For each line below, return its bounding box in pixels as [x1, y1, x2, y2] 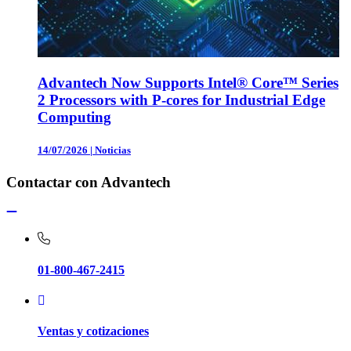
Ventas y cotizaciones [38, 324, 149, 338]
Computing [38, 109, 111, 126]
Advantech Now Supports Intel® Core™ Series [38, 74, 338, 92]
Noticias [95, 143, 131, 156]
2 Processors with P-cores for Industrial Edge [38, 92, 325, 109]
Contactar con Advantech [6, 173, 171, 190]
